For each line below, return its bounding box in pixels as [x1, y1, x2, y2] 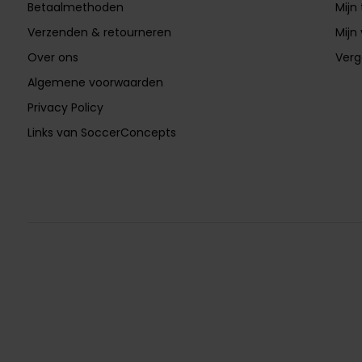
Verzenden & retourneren [27, 23, 171, 40]
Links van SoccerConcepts [27, 124, 176, 141]
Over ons [27, 48, 78, 65]
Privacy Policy [27, 99, 103, 116]
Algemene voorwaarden [27, 74, 163, 90]
